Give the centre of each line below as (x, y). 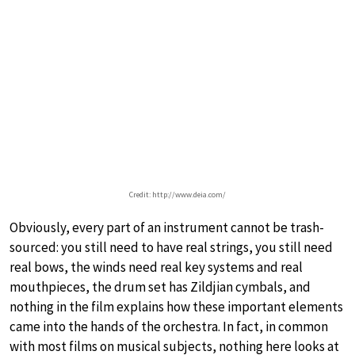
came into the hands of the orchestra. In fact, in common (169, 327)
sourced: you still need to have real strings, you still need (171, 248)
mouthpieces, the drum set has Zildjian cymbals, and (160, 287)
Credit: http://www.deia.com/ (177, 195)
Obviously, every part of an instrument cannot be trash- (167, 228)
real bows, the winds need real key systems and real (156, 267)
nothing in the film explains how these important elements (176, 307)
